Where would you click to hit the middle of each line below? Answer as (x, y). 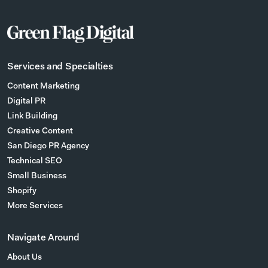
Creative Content (40, 132)
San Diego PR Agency (48, 147)
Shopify (22, 192)
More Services (35, 207)
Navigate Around (43, 238)
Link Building (32, 117)
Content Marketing (43, 87)
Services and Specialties (60, 67)
